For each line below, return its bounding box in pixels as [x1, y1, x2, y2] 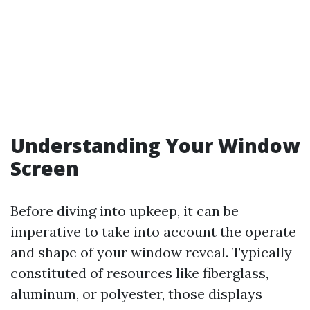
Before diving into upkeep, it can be [10, 202, 239, 219]
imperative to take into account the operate [10, 223, 296, 240]
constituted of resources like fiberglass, [10, 264, 268, 282]
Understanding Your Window [10, 132, 300, 158]
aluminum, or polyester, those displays [10, 285, 262, 302]
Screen [10, 155, 79, 181]
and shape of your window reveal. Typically [10, 244, 292, 261]
